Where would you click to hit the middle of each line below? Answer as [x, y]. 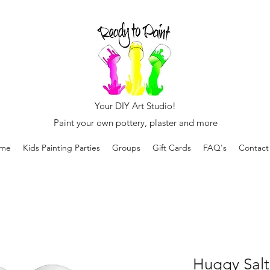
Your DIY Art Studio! [135, 106]
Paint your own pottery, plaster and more [135, 123]
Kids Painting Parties [61, 148]
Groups [126, 148]
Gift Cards [172, 148]
